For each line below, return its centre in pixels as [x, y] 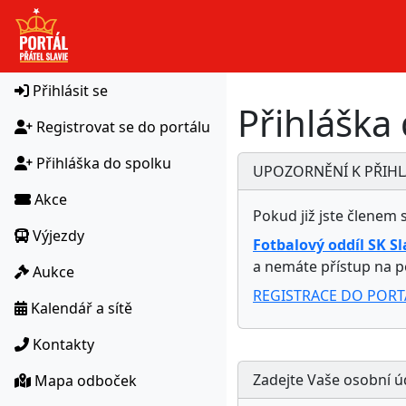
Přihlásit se [70, 91]
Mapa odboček [86, 381]
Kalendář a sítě [82, 308]
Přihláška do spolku [104, 163]
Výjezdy [57, 236]
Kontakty [63, 344]
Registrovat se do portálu [123, 127]
